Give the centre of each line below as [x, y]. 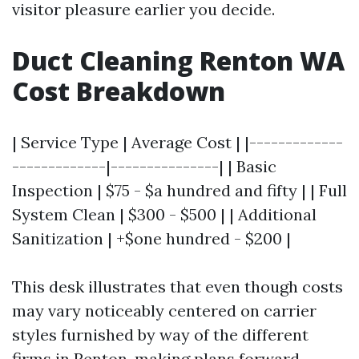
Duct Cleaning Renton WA [178, 60]
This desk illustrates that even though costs [177, 286]
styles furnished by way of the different [160, 334]
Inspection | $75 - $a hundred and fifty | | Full [179, 190]
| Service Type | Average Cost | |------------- [177, 142]
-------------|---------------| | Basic [144, 166]
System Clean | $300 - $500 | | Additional [164, 214]
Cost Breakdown [119, 91]
